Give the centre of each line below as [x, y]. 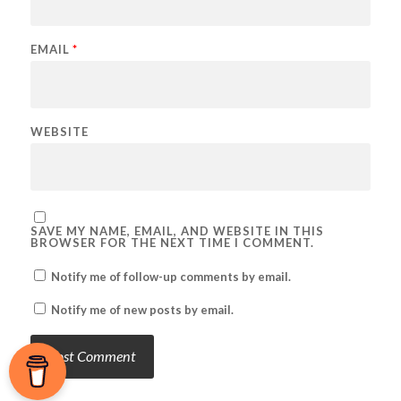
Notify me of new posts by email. [142, 309]
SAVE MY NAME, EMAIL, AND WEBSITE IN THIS [177, 230]
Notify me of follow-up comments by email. [171, 276]
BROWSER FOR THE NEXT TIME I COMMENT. [172, 242]
